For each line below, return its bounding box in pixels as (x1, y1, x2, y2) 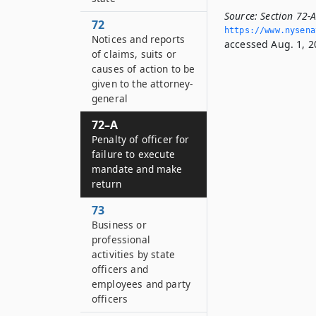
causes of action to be (92, 62, 195, 75)
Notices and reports (92, 32, 186, 46)
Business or (92, 218, 147, 231)
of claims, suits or (92, 47, 177, 61)
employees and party (92, 277, 191, 291)
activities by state (92, 248, 176, 261)
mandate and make (92, 162, 183, 176)
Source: (224, 9, 258, 23)
